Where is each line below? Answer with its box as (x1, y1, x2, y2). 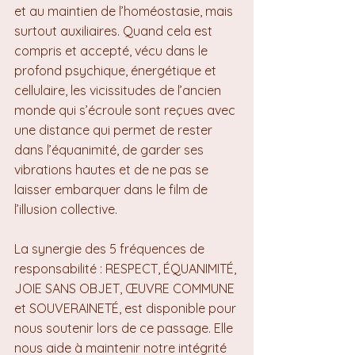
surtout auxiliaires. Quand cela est (14, 23, 216, 39)
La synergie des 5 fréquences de (14, 241, 208, 257)
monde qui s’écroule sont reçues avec (14, 102, 239, 118)
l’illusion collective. (14, 201, 117, 217)
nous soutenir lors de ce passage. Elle (14, 320, 236, 336)
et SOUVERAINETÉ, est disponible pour (14, 300, 239, 316)
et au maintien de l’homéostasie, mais (14, 3, 236, 19)
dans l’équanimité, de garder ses (14, 142, 207, 158)
